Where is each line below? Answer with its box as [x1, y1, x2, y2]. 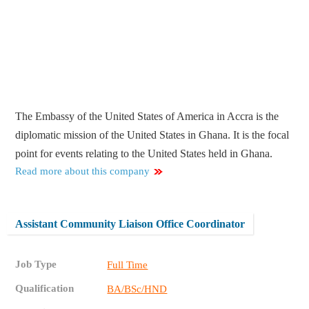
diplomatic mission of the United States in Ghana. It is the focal [15, 129, 290, 141]
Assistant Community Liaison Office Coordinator [15, 218, 246, 230]
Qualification [15, 283, 74, 295]
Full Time [107, 259, 148, 271]
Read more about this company [15, 166, 150, 177]
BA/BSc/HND [107, 283, 168, 295]
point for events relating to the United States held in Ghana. [15, 148, 273, 160]
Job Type [15, 259, 57, 270]
